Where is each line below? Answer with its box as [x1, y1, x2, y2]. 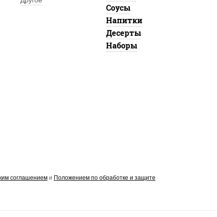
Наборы [106, 40, 137, 50]
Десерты [106, 28, 141, 38]
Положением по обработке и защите [54, 174, 155, 182]
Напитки [106, 15, 142, 25]
